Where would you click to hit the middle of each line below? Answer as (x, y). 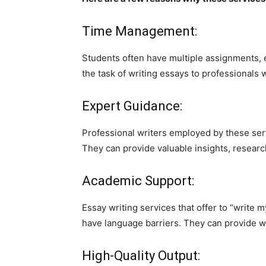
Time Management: (140, 31)
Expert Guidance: (132, 106)
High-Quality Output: (141, 255)
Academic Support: (138, 180)
